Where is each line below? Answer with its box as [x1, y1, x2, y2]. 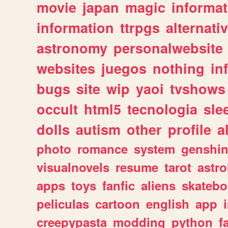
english [146, 195, 189, 212]
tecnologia [127, 99, 197, 119]
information [37, 18, 114, 37]
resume [116, 158, 158, 176]
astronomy [37, 38, 107, 58]
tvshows [170, 79, 225, 98]
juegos [101, 59, 147, 78]
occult [37, 99, 78, 119]
